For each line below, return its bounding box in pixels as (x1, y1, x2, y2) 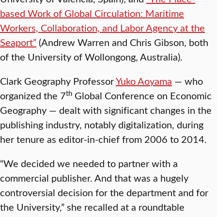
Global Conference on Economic (72, 89, 212, 102)
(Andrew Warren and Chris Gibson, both (36, 35, 208, 49)
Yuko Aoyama (116, 74, 172, 88)
